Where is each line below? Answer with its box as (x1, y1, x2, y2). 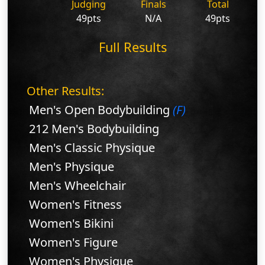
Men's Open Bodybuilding (29, 102, 173, 118)
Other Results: (27, 83, 104, 99)
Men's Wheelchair (29, 177, 126, 194)
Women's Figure (29, 234, 118, 251)
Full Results (98, 38, 167, 56)
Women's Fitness (29, 196, 122, 213)
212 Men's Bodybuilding (29, 121, 159, 137)
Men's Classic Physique (29, 140, 155, 156)
